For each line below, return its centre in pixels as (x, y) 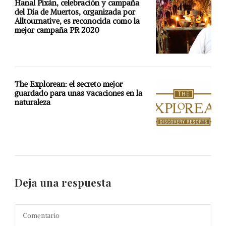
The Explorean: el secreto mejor (69, 84)
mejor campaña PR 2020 (57, 30)
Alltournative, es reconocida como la (77, 21)
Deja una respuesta (64, 182)
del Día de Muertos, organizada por (75, 12)
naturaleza (33, 102)
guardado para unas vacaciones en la (78, 93)
